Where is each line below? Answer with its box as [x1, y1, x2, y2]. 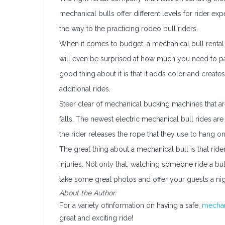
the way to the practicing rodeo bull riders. [59, 25, 198, 33]
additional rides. [59, 85, 110, 93]
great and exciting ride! [59, 214, 133, 222]
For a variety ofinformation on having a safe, [59, 201, 202, 209]
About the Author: [59, 189, 117, 197]
